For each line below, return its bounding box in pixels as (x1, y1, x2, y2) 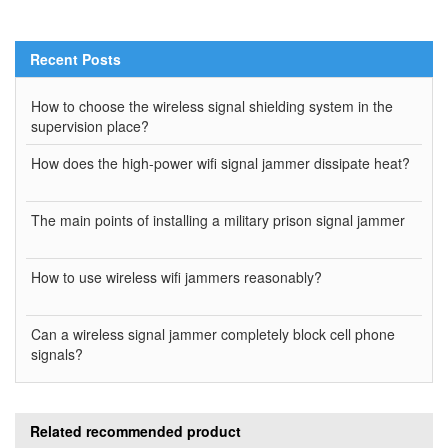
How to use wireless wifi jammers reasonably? (31, 267, 322, 288)
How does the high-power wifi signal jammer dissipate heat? (31, 153, 410, 174)
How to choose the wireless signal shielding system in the (31, 96, 393, 117)
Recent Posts (30, 49, 121, 70)
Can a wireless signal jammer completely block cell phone (31, 324, 395, 345)
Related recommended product (30, 421, 241, 442)
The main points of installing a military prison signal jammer (31, 210, 405, 231)
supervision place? (31, 116, 149, 137)
